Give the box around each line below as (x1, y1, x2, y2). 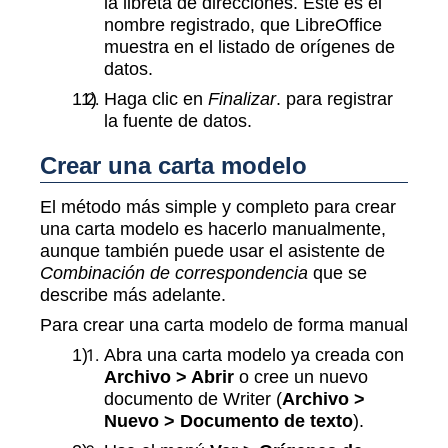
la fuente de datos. (104, 110, 252, 132)
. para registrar (276, 88, 393, 110)
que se (308, 261, 367, 283)
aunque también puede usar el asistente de (40, 239, 385, 261)
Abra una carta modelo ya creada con (104, 343, 404, 365)
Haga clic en (104, 88, 208, 110)
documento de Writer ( (104, 387, 282, 409)
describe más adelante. (40, 283, 226, 305)
